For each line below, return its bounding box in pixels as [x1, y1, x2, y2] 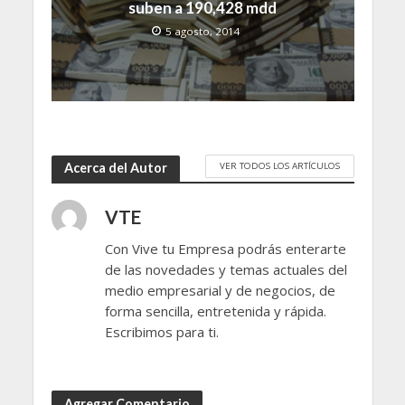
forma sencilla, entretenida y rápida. [104, 301, 326, 320]
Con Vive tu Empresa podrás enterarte [104, 239, 346, 258]
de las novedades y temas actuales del [104, 259, 347, 278]
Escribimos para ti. [104, 322, 219, 341]
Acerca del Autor [63, 160, 167, 176]
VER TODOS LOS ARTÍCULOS [219, 159, 340, 173]
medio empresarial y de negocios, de [104, 280, 335, 299]
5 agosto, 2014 [165, 24, 240, 39]
